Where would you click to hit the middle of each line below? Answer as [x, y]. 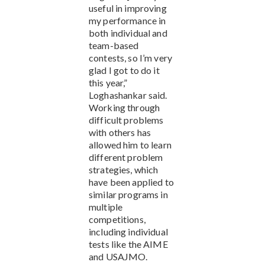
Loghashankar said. [128, 95]
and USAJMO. [119, 256]
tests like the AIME [128, 244]
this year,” [108, 82]
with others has [120, 132]
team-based [114, 45]
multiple [106, 206]
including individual [128, 231]
